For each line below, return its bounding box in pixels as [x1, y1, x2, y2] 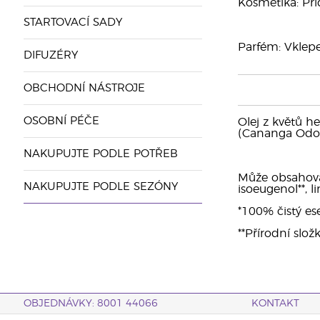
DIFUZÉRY [23, 50, 78, 61]
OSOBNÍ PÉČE [23, 116, 99, 126]
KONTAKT [251, 299, 300, 309]
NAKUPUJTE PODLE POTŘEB [23, 149, 178, 159]
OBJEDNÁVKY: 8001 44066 [23, 299, 158, 309]
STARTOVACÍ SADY [23, 17, 122, 28]
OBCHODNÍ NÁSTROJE [23, 83, 145, 94]
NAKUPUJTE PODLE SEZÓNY [23, 181, 178, 192]
